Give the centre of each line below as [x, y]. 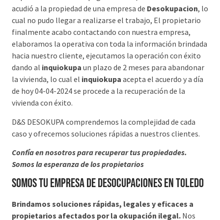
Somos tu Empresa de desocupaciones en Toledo [108, 184]
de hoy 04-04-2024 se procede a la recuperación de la [98, 91]
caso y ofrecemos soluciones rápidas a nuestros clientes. [106, 133]
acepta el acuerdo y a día [162, 79]
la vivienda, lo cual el [47, 79]
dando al [27, 68]
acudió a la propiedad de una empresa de [79, 9]
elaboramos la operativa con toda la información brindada [110, 44]
